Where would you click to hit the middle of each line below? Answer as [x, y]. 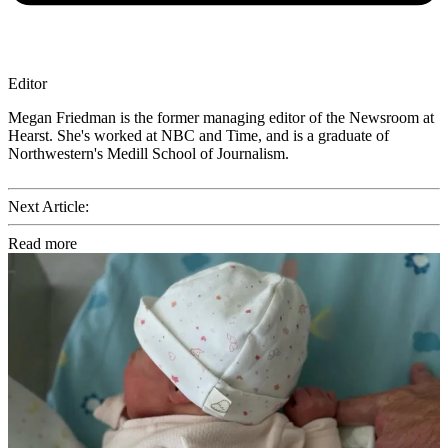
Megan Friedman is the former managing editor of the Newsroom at [221, 117]
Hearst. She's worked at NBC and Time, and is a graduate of [198, 135]
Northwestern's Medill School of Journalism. [148, 153]
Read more [42, 243]
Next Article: [48, 206]
